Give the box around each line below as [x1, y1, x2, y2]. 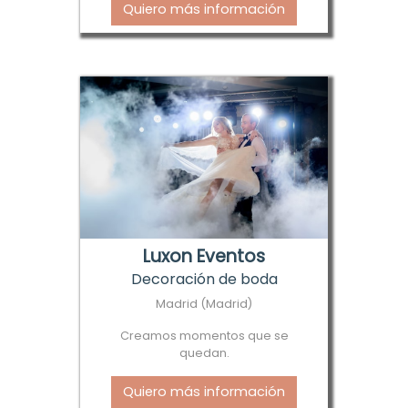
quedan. [178, 344, 229, 361]
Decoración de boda [130, 268, 278, 290]
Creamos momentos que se [119, 327, 289, 343]
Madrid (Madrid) [156, 295, 252, 311]
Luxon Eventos [143, 243, 265, 269]
